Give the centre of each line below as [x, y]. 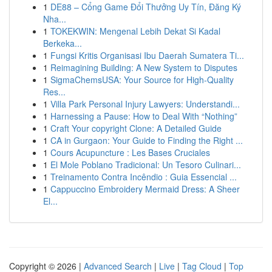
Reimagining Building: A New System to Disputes [144, 67]
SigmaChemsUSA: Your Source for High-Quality [142, 80]
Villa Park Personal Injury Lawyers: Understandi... [145, 104]
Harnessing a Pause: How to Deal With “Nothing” [144, 116]
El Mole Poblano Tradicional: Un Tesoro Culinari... [146, 165]
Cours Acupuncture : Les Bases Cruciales [130, 152]
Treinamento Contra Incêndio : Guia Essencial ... [144, 177]
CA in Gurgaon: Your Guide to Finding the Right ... [147, 140]
